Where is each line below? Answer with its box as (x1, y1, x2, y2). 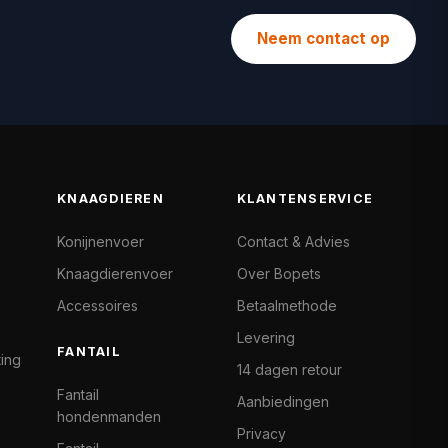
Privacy (236, 425, 286, 442)
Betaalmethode (236, 297, 337, 314)
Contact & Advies (236, 233, 350, 250)
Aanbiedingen (236, 393, 329, 410)
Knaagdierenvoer (57, 265, 174, 282)
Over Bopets (236, 265, 321, 282)
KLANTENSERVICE (236, 191, 374, 206)
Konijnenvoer (57, 233, 145, 250)
